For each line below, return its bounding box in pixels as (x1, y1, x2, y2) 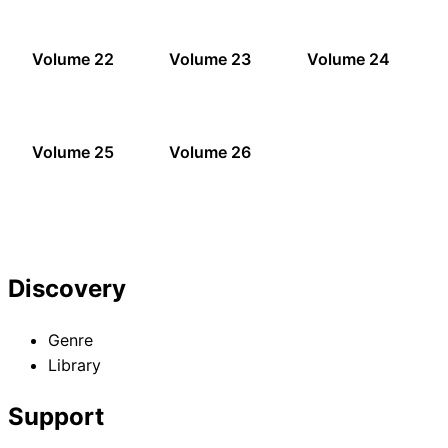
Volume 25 (32, 142, 114, 163)
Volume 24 (306, 49, 390, 70)
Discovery (8, 273, 126, 303)
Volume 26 (169, 142, 252, 163)
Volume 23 (169, 49, 252, 70)
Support (8, 401, 104, 431)
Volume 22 (32, 49, 114, 70)
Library (48, 354, 101, 375)
